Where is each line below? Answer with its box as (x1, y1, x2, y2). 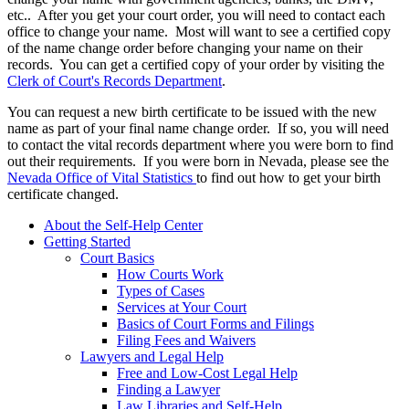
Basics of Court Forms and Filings (117, 315, 314, 331)
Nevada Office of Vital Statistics (7, 169, 196, 185)
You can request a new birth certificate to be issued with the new (7, 103, 377, 120)
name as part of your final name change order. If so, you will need (7, 120, 389, 136)
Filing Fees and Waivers (117, 331, 256, 348)
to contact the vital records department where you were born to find (7, 136, 393, 152)
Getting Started (44, 233, 131, 249)
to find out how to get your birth (196, 169, 381, 185)
